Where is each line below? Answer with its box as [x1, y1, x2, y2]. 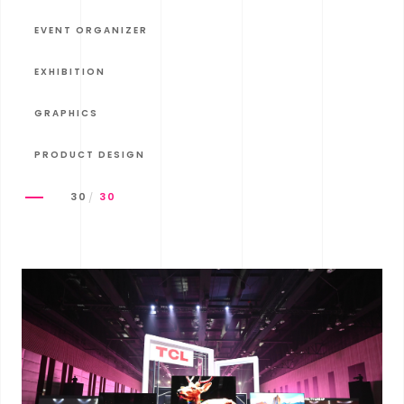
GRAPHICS [33, 106, 98, 120]
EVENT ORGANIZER [33, 23, 148, 37]
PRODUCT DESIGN [33, 148, 145, 161]
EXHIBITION [33, 65, 106, 78]
